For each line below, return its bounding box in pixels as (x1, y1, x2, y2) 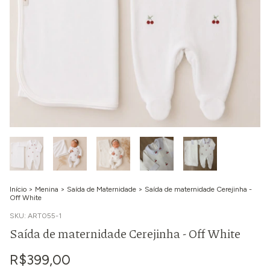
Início (10, 185, 27, 193)
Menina (35, 185, 58, 193)
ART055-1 (28, 212, 61, 220)
